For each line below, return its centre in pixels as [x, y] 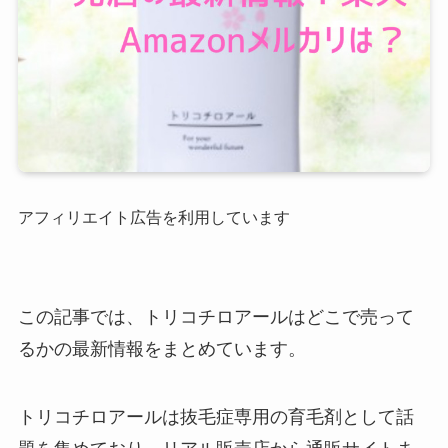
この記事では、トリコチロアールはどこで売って [215, 317]
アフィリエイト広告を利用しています [153, 216]
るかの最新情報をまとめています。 [161, 349]
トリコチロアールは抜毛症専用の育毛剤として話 [215, 417]
